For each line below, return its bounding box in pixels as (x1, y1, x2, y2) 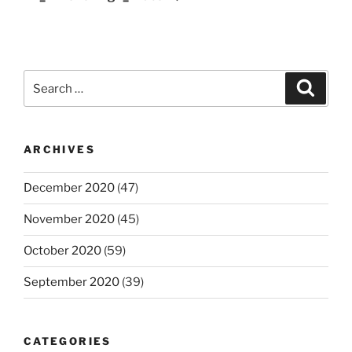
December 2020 (24, 181, 115, 196)
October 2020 (24, 244, 101, 258)
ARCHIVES (24, 143, 95, 156)
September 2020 (24, 275, 119, 290)
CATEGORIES (24, 334, 112, 347)
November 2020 (24, 212, 115, 227)
